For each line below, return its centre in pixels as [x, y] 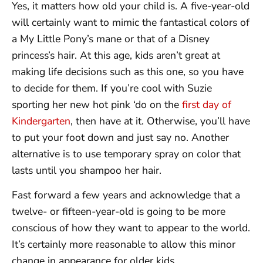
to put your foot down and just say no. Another [120, 137]
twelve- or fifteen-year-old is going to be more [119, 212]
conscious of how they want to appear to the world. [131, 228]
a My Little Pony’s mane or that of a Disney [111, 39]
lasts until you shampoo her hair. [87, 170]
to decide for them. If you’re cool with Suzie [112, 88]
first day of [207, 104]
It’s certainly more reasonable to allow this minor [124, 245]
